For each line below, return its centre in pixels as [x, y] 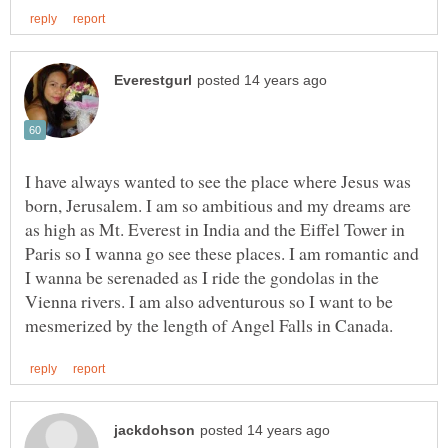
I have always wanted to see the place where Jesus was [218, 180]
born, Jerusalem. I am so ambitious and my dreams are [218, 204]
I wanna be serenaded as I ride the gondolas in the [202, 276]
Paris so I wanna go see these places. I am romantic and [222, 252]
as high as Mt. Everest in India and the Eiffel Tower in [215, 228]
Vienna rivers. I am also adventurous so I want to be [209, 300]
